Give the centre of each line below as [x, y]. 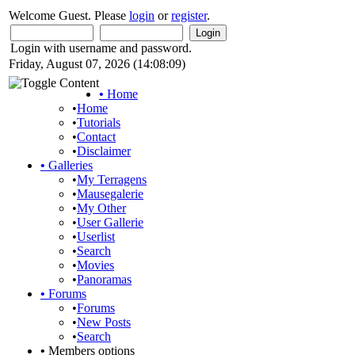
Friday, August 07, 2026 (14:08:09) [97, 64]
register [189, 15]
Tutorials [99, 122]
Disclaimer [104, 151]
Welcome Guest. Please [69, 15]
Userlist [96, 237]
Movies [95, 265]
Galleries [69, 165]
